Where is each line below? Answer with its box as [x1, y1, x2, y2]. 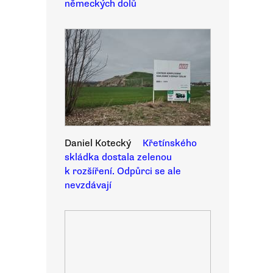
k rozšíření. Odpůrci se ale [65, 165, 181, 177]
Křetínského [143, 137, 197, 149]
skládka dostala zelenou [65, 151, 172, 163]
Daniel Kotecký [65, 137, 131, 149]
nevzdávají [65, 179, 112, 191]
